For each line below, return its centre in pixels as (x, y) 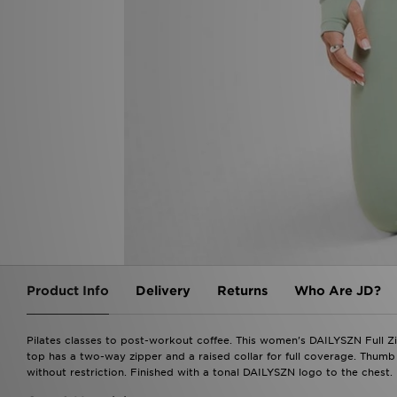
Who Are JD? (338, 290)
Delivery (163, 290)
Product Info (68, 290)
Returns (242, 290)
